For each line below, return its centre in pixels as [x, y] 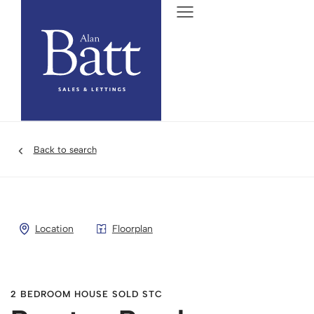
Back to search [65, 150]
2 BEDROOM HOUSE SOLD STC [87, 294]
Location [54, 229]
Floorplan [132, 229]
